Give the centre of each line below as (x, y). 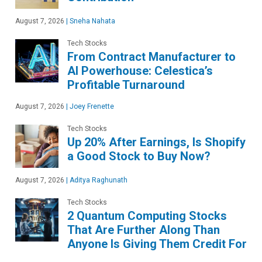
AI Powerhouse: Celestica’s (140, 71)
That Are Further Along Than (144, 230)
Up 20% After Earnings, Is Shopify (156, 142)
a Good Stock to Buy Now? (139, 156)
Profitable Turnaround (126, 85)
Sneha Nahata (92, 21)
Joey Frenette (91, 107)
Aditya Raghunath (98, 180)
